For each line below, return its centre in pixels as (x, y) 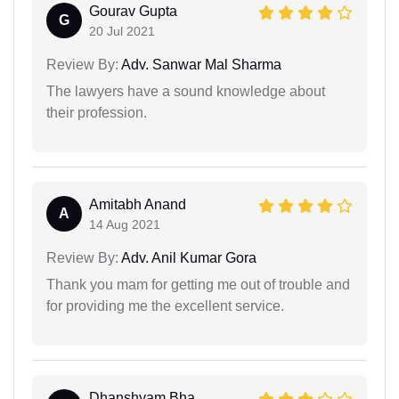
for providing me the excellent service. (165, 306)
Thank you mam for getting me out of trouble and (198, 285)
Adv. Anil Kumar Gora (187, 258)
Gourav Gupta (133, 11)
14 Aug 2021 (125, 224)
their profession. (97, 113)
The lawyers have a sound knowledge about (186, 91)
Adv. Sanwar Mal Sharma (200, 65)
